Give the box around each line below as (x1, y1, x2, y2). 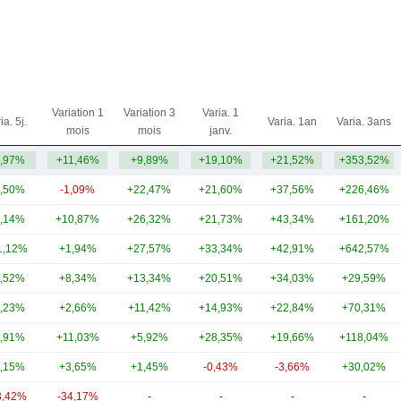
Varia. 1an (268, 115, 317, 128)
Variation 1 (51, 107, 104, 119)
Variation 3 (123, 107, 175, 119)
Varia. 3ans (337, 115, 391, 128)
